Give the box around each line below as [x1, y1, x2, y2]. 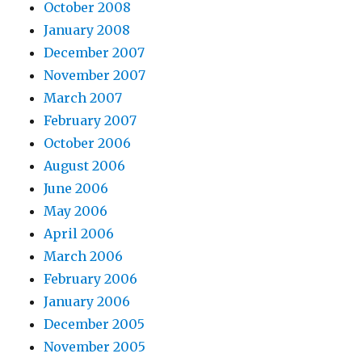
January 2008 [44, 22, 131, 39]
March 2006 [44, 248, 124, 265]
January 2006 [44, 293, 131, 310]
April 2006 [44, 225, 115, 242]
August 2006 [44, 158, 126, 175]
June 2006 [44, 180, 109, 197]
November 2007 [44, 67, 146, 84]
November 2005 [44, 339, 146, 356]
